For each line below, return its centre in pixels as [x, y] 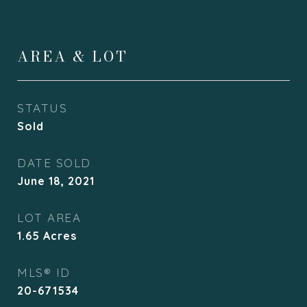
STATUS [42, 108]
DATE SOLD [54, 163]
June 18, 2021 [56, 181]
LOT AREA [49, 218]
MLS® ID [44, 272]
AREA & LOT [73, 56]
